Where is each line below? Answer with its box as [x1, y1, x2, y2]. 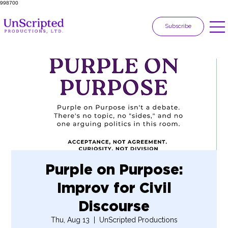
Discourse [78, 197, 150, 214]
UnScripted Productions [99, 215, 178, 224]
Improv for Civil [56, 179, 172, 196]
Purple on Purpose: [45, 161, 183, 178]
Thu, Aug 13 [50, 215, 90, 224]
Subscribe [165, 23, 192, 30]
